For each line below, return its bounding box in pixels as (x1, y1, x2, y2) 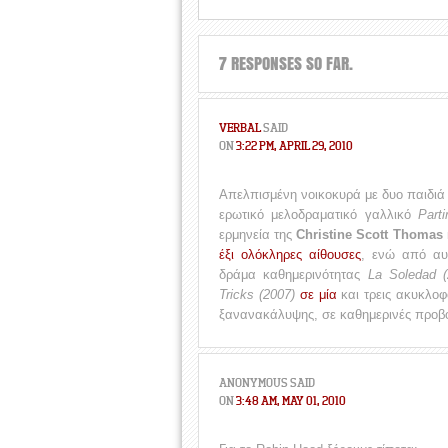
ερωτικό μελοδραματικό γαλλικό (219, 207, 419, 222)
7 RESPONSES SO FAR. (219, 51, 353, 76)
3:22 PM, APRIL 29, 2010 (236, 138, 353, 153)
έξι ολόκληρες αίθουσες (219, 247, 361, 262)
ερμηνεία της (219, 227, 297, 242)
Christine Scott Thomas (296, 227, 443, 242)
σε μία (299, 287, 337, 302)
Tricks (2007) (219, 287, 295, 302)
